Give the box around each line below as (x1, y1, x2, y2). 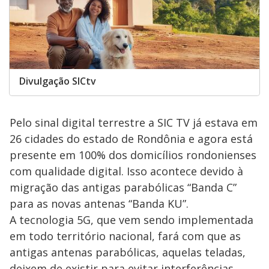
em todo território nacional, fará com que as (10, 229, 241, 244)
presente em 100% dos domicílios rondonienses (10, 148, 256, 163)
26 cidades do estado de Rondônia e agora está (10, 131, 253, 147)
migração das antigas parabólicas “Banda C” (10, 180, 237, 195)
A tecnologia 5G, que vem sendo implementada (10, 213, 253, 228)
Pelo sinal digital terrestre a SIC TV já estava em (10, 115, 258, 130)
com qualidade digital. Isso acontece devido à (10, 164, 243, 179)
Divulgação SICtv (19, 74, 96, 88)
